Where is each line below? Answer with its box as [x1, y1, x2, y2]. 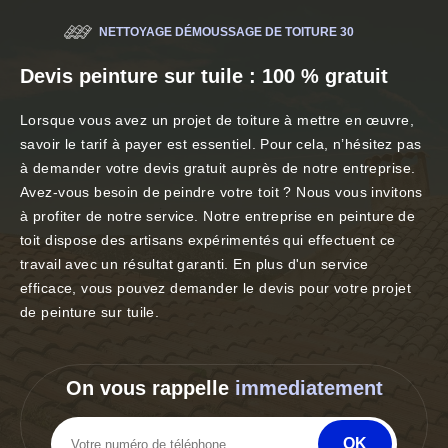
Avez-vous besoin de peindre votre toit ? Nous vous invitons [20, 184, 423, 201]
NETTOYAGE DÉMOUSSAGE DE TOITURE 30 [99, 25, 354, 40]
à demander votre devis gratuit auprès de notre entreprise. [20, 160, 416, 177]
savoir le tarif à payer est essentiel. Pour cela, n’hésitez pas [20, 136, 422, 153]
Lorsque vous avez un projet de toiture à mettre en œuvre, [20, 112, 414, 129]
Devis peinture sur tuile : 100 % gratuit [20, 65, 388, 88]
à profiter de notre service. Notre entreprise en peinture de [20, 208, 416, 225]
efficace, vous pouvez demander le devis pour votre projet [20, 280, 411, 297]
